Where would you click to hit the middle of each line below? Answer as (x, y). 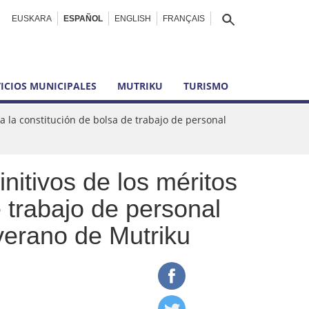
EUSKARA (32, 19)
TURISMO (206, 86)
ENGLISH (133, 19)
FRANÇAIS (184, 19)
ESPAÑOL (83, 19)
